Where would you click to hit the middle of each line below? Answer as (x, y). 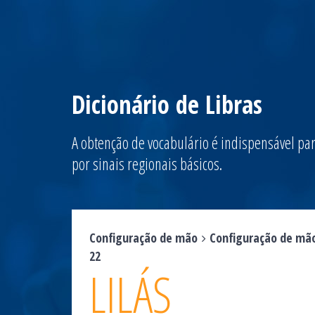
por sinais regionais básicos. (147, 164)
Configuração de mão (143, 238)
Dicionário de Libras (167, 104)
